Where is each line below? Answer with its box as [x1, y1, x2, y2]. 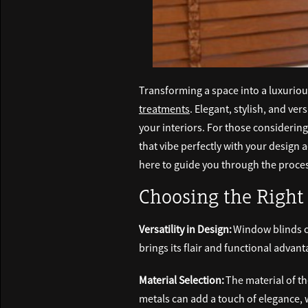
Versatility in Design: [139, 222, 232, 236]
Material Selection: [139, 273, 224, 287]
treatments [139, 102, 190, 116]
